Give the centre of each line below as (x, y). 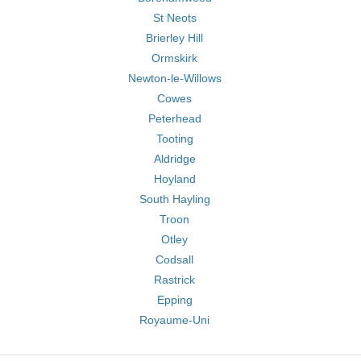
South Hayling (174, 199)
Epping (174, 300)
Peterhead (174, 118)
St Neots (174, 18)
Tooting (174, 139)
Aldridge (174, 159)
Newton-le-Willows (174, 78)
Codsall (174, 259)
